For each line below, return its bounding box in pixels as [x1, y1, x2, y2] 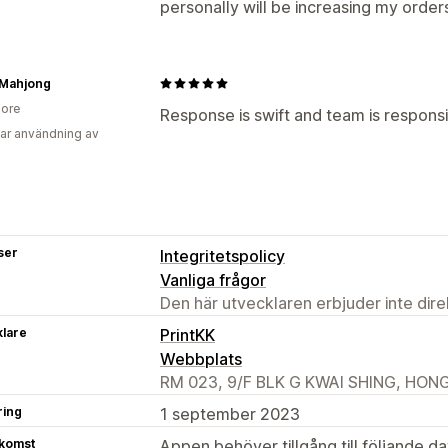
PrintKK [160, 324, 215, 345]
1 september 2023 [160, 403, 300, 424]
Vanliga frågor [160, 269, 266, 290]
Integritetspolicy [160, 245, 285, 266]
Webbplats [160, 348, 242, 369]
